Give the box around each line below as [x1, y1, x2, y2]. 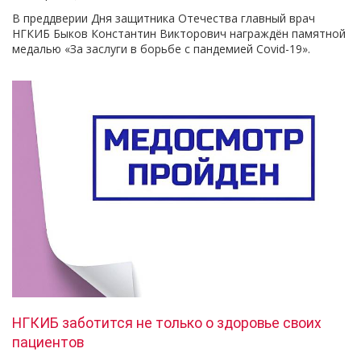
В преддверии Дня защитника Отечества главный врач [12, 10, 315, 26]
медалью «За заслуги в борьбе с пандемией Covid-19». [12, 40, 310, 56]
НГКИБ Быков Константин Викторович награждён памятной [12, 25, 346, 41]
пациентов [12, 334, 84, 351]
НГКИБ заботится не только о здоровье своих [12, 314, 322, 331]
